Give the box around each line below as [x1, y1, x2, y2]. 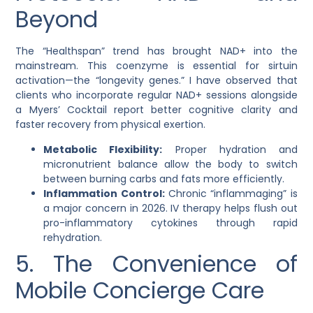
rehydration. [43, 230, 103, 245]
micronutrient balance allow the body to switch [43, 156, 298, 171]
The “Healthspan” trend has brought [15, 44, 220, 59]
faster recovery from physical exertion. [15, 117, 206, 132]
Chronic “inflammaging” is [164, 186, 298, 201]
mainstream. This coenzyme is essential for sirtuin [15, 59, 298, 73]
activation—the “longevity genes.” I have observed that [15, 73, 298, 88]
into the [245, 44, 298, 59]
